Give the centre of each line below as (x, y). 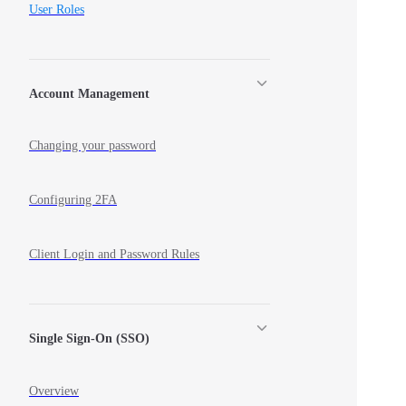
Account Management (89, 93)
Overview (54, 391)
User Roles (57, 10)
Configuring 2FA (73, 200)
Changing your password (92, 146)
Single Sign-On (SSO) (89, 339)
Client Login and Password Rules (114, 255)
